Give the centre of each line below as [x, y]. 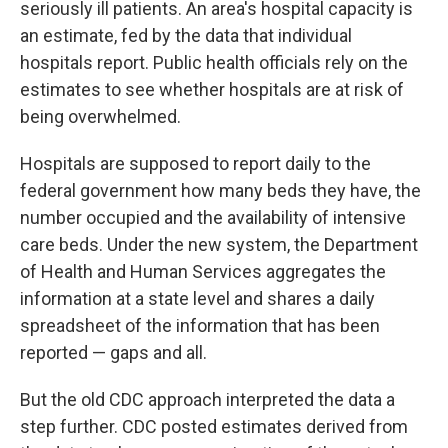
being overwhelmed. [100, 116]
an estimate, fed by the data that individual [186, 35]
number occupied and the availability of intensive [213, 217]
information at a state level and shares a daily [197, 298]
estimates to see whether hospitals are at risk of [212, 89]
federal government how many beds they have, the [220, 190]
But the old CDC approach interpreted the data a [207, 399]
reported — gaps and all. [113, 352]
